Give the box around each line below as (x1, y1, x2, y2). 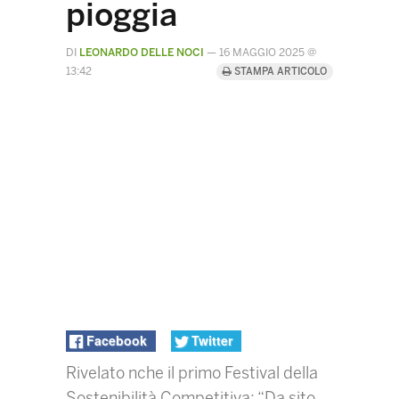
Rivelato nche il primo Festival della (66, 363, 318, 384)
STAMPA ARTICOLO (232, 66, 327, 77)
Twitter (191, 330, 232, 349)
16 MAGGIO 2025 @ (219, 46, 316, 59)
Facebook (86, 330, 148, 349)
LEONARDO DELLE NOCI (79, 46, 204, 59)
